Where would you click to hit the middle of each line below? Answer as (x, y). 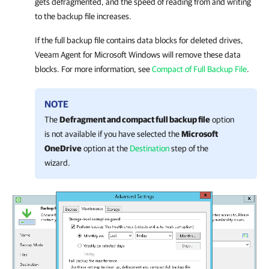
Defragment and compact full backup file (135, 119)
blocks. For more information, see (93, 69)
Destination (150, 148)
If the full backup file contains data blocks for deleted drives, (139, 40)
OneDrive (63, 148)
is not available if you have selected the (113, 134)
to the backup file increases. (83, 16)
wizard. (57, 163)
